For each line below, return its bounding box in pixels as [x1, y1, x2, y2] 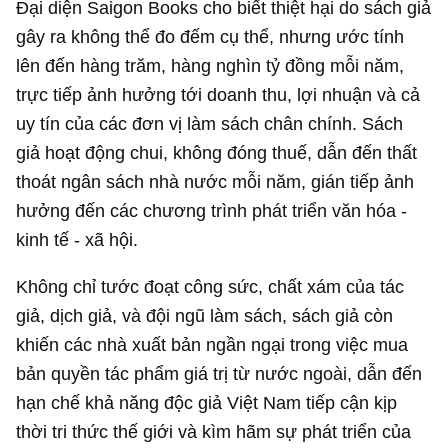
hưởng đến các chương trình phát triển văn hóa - [16, 199, 408, 221]
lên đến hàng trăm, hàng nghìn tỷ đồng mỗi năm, [16, 54, 405, 76]
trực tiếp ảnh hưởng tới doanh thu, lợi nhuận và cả [16, 83, 421, 105]
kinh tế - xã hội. [16, 228, 139, 250]
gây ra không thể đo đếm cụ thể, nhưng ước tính [16, 25, 405, 47]
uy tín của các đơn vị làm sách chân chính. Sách [16, 112, 404, 134]
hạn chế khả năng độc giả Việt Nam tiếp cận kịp [16, 392, 398, 413]
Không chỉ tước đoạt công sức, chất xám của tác [16, 276, 405, 297]
